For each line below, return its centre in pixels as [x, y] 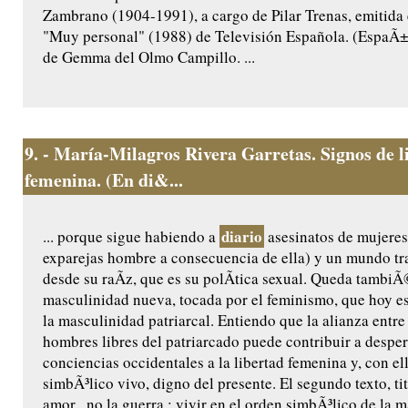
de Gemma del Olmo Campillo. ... [149, 57]
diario [242, 237]
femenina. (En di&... [104, 180]
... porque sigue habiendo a [131, 237]
